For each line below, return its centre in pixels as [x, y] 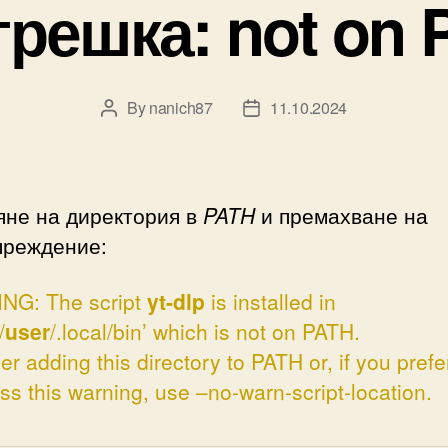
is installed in [270, 300]
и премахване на [341, 214]
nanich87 [181, 107]
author [129, 133]
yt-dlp [176, 300]
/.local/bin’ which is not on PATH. [205, 330]
